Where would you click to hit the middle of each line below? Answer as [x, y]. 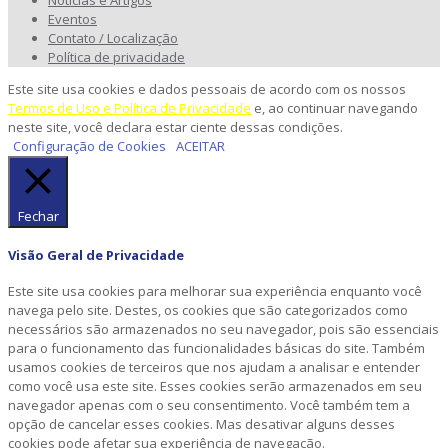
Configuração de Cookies [89, 146]
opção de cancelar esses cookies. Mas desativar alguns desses [201, 423]
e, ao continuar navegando [334, 108]
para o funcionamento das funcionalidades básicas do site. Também [216, 347]
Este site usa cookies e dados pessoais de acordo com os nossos [207, 89]
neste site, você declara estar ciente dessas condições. [175, 127]
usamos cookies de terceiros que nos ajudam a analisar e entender [214, 366]
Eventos [72, 19]
